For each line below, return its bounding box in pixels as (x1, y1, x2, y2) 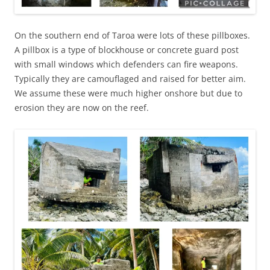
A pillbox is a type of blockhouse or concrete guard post (14, 43, 239, 55)
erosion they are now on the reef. (14, 101, 149, 113)
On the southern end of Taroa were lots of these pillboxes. (14, 29, 253, 41)
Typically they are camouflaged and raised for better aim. (14, 72, 248, 84)
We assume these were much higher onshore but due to (14, 87, 242, 99)
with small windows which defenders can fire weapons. (14, 58, 238, 70)
